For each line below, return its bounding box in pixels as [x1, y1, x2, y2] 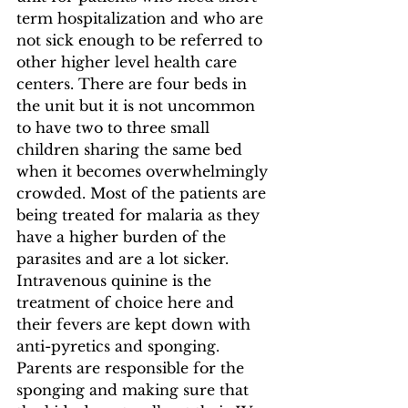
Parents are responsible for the [16, 359, 249, 378]
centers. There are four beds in [16, 75, 251, 94]
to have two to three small [16, 118, 214, 138]
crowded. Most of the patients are [16, 184, 270, 203]
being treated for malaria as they [16, 206, 264, 225]
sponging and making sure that [16, 381, 253, 400]
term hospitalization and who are [16, 9, 268, 28]
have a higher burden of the [16, 228, 230, 247]
